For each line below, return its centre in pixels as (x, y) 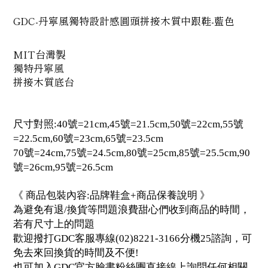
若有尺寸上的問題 (54, 224)
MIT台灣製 (39, 54)
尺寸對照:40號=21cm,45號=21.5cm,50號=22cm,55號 (128, 124)
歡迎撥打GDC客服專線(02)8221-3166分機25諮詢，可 (133, 238)
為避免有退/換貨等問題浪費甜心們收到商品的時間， (132, 210)
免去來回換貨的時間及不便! (76, 253)
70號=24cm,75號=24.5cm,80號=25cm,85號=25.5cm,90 (132, 153)
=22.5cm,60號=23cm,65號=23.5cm (88, 138)
